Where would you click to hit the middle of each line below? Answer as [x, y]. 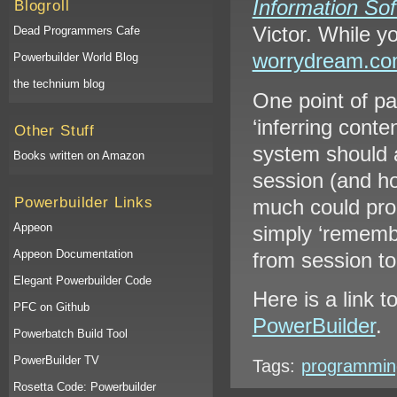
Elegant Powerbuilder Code [82, 280]
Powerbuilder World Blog [76, 57]
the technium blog [59, 84]
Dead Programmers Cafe [77, 31]
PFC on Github [51, 307]
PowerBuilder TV [56, 360]
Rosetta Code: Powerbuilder [85, 387]
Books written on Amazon [79, 156]
